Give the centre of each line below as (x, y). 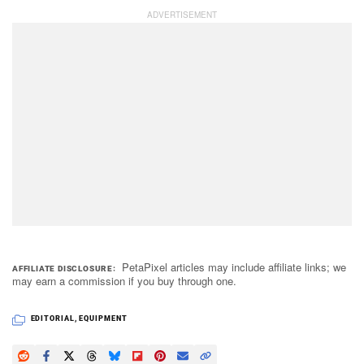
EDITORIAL (52, 318)
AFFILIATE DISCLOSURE (63, 268)
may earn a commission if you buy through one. (124, 280)
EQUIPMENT (103, 318)
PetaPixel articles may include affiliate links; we (234, 266)
